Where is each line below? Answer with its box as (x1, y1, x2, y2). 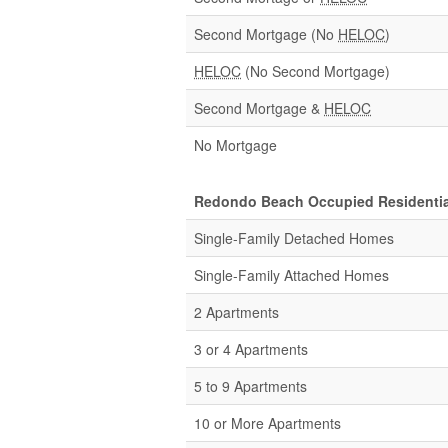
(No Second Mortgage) (241, 61, 390, 81)
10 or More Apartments (194, 413, 341, 433)
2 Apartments (194, 302, 279, 322)
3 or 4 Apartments (194, 339, 308, 359)
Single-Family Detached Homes (194, 228, 394, 248)
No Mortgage (194, 135, 277, 155)
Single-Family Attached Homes (194, 265, 389, 285)
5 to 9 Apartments (194, 376, 307, 396)
